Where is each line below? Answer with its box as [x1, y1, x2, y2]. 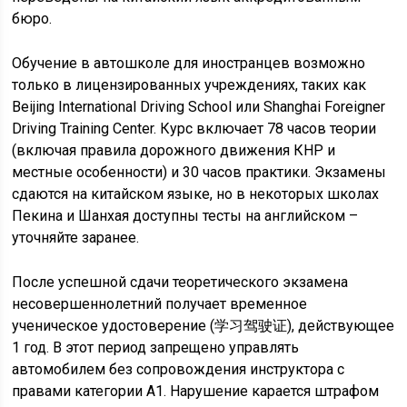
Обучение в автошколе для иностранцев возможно [12, 55, 366, 72]
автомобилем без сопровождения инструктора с [12, 361, 345, 378]
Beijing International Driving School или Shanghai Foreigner [12, 98, 386, 115]
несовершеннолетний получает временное [12, 295, 308, 313]
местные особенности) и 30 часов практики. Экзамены [12, 164, 387, 181]
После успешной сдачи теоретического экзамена [12, 273, 349, 291]
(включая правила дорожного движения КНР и [12, 142, 336, 159]
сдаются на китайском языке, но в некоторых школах [12, 185, 380, 203]
